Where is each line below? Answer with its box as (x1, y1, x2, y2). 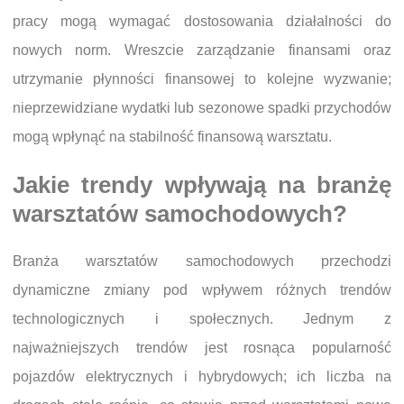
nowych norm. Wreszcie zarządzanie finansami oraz (13, 41, 391, 58)
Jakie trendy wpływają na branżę (13, 171, 391, 197)
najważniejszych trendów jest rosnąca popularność (13, 339, 391, 355)
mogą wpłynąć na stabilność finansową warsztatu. (13, 128, 332, 144)
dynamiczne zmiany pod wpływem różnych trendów (13, 281, 391, 298)
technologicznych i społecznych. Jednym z (13, 310, 391, 326)
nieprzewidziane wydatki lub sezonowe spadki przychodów (13, 99, 391, 115)
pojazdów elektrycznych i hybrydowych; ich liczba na (13, 368, 391, 384)
